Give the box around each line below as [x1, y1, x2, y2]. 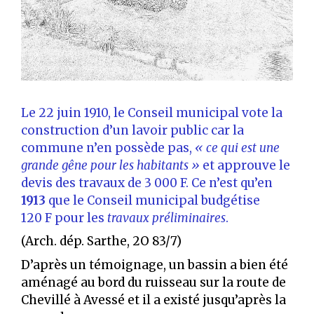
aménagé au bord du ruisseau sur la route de [21, 274, 286, 290]
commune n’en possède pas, [21, 139, 195, 156]
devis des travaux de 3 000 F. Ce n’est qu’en [21, 175, 273, 191]
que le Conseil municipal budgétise [46, 192, 260, 208]
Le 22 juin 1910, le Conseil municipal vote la [21, 104, 282, 121]
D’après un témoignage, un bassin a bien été [21, 257, 288, 273]
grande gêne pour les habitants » [21, 157, 203, 173]
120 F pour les [21, 210, 107, 226]
